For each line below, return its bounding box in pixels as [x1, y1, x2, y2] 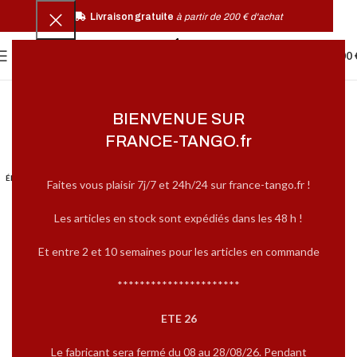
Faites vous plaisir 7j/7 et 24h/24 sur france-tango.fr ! [46, 178, 311, 191]
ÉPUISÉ [6, 173, 34, 182]
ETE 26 [160, 312, 197, 325]
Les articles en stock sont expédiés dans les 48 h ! [54, 211, 303, 225]
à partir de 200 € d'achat [175, 10, 283, 22]
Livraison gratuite [89, 10, 174, 22]
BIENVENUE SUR [112, 110, 245, 127]
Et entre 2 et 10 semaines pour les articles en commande [37, 245, 320, 258]
